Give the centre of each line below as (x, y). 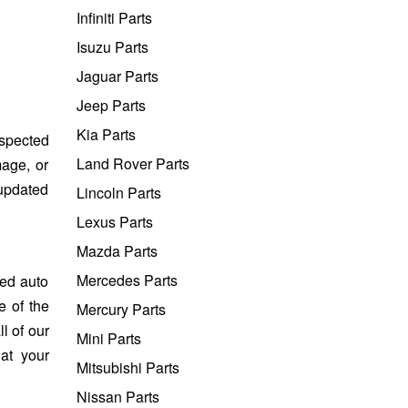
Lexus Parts (114, 221)
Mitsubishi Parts (127, 367)
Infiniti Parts (114, 17)
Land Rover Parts (133, 163)
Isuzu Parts (112, 46)
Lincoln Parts (118, 192)
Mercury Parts (121, 309)
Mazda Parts (117, 250)
